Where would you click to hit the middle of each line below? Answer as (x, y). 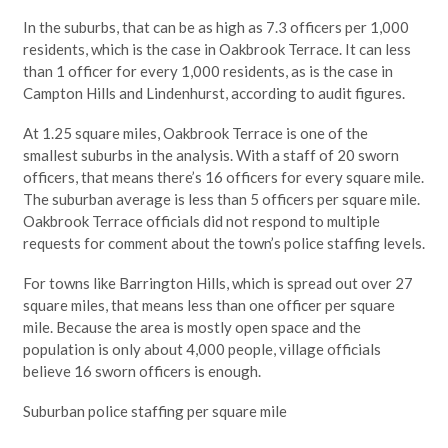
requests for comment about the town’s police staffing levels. (223, 243)
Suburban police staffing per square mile (154, 411)
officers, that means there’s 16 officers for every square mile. (223, 177)
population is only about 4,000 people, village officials (201, 349)
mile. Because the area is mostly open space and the (191, 327)
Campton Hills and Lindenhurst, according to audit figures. (213, 93)
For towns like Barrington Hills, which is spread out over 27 (217, 283)
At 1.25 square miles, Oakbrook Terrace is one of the (195, 133)
